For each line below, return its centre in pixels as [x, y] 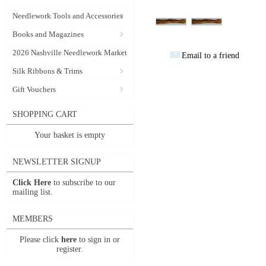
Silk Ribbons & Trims [47, 71]
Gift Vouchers [34, 89]
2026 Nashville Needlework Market [70, 53]
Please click [40, 240]
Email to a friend [210, 56]
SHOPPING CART [45, 114]
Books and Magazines [48, 34]
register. [70, 249]
